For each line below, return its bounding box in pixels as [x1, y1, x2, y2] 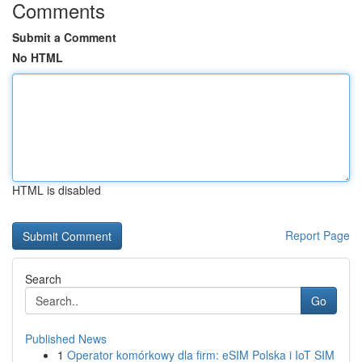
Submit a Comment [12, 29, 116, 45]
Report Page [285, 227, 350, 243]
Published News [25, 330, 107, 347]
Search [25, 271, 61, 287]
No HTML [12, 49, 63, 65]
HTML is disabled [12, 182, 101, 198]
